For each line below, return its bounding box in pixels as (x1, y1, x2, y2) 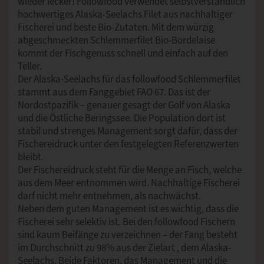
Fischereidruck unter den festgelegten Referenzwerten (18, 137, 239, 151)
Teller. (18, 60, 42, 73)
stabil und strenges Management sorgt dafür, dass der (18, 124, 237, 138)
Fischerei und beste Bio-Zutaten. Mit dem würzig (18, 21, 214, 34)
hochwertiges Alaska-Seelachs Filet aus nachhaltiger (18, 8, 233, 21)
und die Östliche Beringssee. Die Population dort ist (18, 111, 226, 125)
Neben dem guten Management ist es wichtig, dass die (18, 202, 239, 216)
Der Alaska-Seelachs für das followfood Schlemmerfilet (18, 72, 241, 86)
